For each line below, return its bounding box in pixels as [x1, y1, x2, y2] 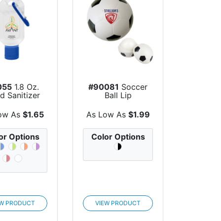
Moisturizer [97, 99, 139, 109]
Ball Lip [104, 90, 132, 101]
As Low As [86, 109, 128, 119]
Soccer [119, 82, 148, 92]
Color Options [91, 131, 145, 142]
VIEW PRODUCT [95, 199, 141, 207]
